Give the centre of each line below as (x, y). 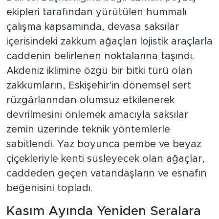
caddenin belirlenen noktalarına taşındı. (100, 56)
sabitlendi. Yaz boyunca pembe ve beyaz (104, 144)
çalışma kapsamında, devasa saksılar (92, 27)
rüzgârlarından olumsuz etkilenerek (90, 100)
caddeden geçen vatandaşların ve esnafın (106, 173)
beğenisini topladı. (49, 188)
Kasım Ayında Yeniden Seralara (103, 211)
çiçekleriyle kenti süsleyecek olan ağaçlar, (105, 159)
